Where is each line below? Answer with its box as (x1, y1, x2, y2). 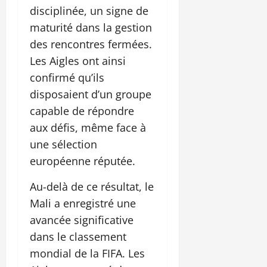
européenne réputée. (30, 153, 135, 168)
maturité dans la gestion (30, 20, 152, 35)
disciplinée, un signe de (30, 3, 148, 18)
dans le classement (30, 229, 126, 244)
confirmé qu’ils (30, 70, 104, 85)
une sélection (30, 136, 97, 151)
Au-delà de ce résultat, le (30, 179, 154, 194)
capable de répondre (30, 103, 134, 118)
